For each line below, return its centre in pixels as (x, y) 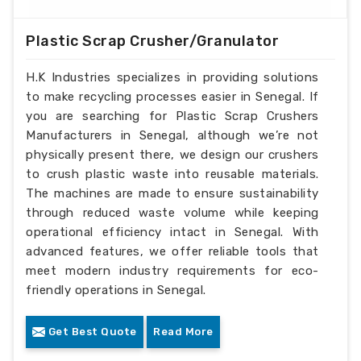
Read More (183, 331)
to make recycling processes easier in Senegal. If (172, 96)
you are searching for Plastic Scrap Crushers (172, 116)
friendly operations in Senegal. (116, 290)
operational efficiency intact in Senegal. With (172, 232)
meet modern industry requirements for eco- (172, 270)
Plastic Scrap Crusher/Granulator (153, 41)
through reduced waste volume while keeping (172, 212)
